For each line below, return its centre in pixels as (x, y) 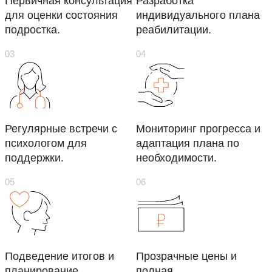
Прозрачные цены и (186, 257)
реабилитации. (174, 30)
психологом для (46, 143)
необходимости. (176, 158)
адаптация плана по (188, 143)
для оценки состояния (61, 15)
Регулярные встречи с (61, 128)
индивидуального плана (198, 15)
